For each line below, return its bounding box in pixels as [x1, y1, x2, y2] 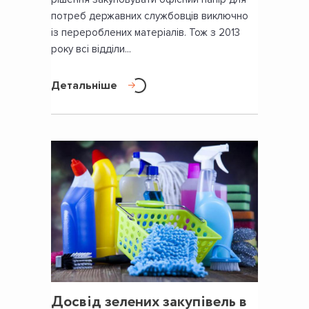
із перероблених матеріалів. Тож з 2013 [51, 26, 240, 39]
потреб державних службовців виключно [51, 10, 248, 23]
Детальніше [51, 79, 117, 93]
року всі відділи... [51, 43, 131, 56]
